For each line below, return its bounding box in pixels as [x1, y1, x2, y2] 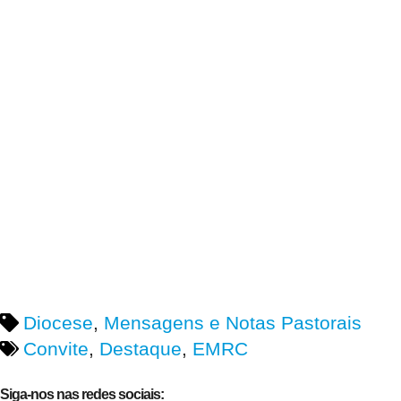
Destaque [98, 338, 182, 360]
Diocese [22, 312, 93, 334]
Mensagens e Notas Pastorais [103, 312, 362, 334]
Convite [22, 338, 89, 360]
